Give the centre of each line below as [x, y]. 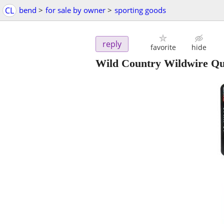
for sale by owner [75, 10]
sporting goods [140, 10]
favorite [163, 47]
